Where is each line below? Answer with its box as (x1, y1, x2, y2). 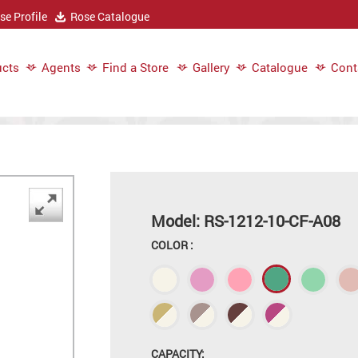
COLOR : (150, 237, 193, 253)
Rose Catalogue (68, 9, 150, 24)
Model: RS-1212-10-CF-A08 (150, 210, 340, 231)
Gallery (192, 59, 230, 75)
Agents (41, 59, 81, 75)
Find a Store (101, 59, 169, 75)
